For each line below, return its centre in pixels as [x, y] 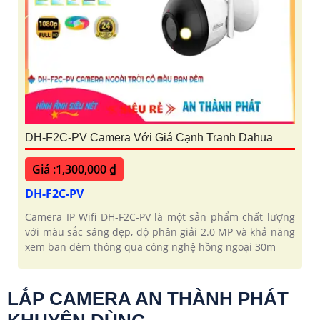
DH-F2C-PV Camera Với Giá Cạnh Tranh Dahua [149, 137]
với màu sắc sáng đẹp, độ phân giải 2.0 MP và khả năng [160, 231]
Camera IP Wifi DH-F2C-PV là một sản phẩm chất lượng [160, 216]
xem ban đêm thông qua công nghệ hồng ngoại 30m [150, 246]
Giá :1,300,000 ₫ [74, 169]
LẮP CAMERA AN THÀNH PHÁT [148, 298]
